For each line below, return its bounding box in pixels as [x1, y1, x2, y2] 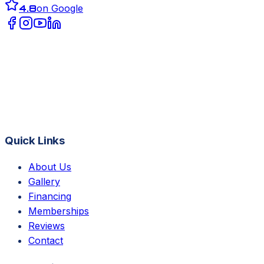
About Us [28, 161, 71, 173]
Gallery [28, 176, 60, 188]
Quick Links [5, 133, 65, 147]
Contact [28, 235, 63, 247]
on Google [37, 2, 83, 14]
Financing [28, 190, 71, 203]
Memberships [28, 205, 89, 217]
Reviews [28, 220, 65, 232]
